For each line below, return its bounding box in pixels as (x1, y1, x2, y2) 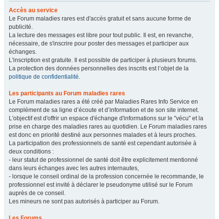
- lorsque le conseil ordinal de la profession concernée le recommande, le (9, 173, 204, 180)
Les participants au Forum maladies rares (9, 90, 125, 97)
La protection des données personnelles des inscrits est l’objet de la (9, 65, 189, 72)
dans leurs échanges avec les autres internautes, (9, 165, 139, 172)
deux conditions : (9, 148, 54, 155)
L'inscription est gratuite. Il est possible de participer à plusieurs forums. (9, 57, 197, 64)
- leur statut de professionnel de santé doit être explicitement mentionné (9, 156, 198, 163)
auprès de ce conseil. (9, 190, 66, 197)
